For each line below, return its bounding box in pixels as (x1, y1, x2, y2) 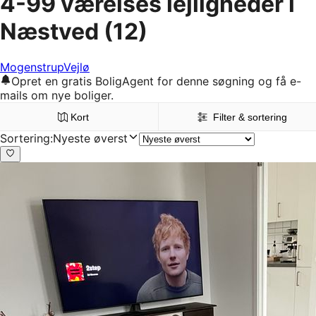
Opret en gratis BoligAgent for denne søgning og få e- (11, 74, 301, 89)
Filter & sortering (213, 111, 288, 123)
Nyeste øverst (53, 131, 128, 146)
